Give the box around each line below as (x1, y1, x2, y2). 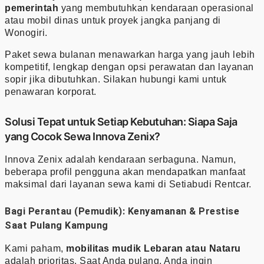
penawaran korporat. (5, 86, 97, 97)
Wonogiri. (5, 27, 48, 38)
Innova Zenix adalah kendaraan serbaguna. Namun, (5, 154, 236, 164)
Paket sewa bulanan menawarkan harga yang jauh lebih (5, 49, 255, 60)
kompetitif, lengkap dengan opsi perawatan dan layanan (5, 61, 254, 72)
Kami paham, (5, 243, 66, 253)
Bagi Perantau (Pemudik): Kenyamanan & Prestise (5, 205, 239, 217)
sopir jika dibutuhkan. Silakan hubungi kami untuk (5, 74, 227, 84)
